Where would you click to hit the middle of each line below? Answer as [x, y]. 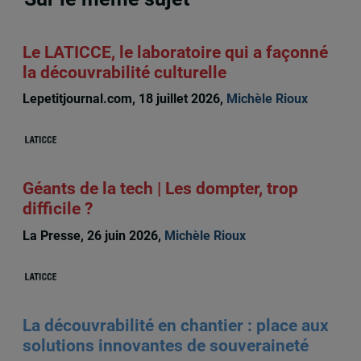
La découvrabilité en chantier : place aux [175, 326]
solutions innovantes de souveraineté [165, 346]
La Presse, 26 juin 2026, [93, 235]
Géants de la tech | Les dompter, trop [160, 189]
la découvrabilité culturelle [124, 72]
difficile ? [57, 209]
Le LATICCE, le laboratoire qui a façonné [175, 52]
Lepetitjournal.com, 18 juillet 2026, [124, 99]
